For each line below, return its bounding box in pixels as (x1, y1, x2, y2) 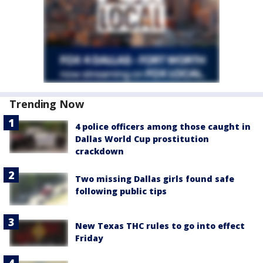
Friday (75, 232, 103, 244)
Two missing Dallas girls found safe (75, 173, 234, 184)
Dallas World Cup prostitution (75, 133, 209, 144)
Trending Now (9, 97, 84, 111)
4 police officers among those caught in (75, 121, 251, 132)
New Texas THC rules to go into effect (75, 220, 245, 232)
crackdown (75, 146, 124, 157)
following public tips (75, 186, 167, 197)
